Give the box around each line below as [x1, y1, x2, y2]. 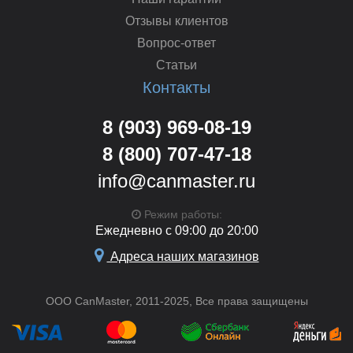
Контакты [143, 78, 210, 96]
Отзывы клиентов [124, 13, 229, 28]
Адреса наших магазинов [106, 249, 259, 263]
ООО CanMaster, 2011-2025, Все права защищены [45, 294, 308, 307]
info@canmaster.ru [98, 169, 255, 191]
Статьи [156, 58, 197, 72]
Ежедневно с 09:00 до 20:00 [95, 223, 258, 237]
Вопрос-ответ [137, 35, 216, 50]
